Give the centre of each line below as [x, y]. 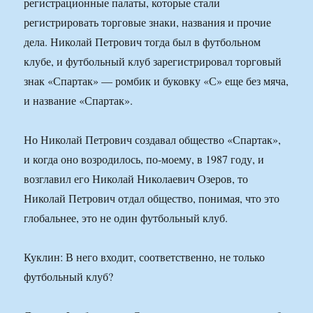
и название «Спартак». [79, 101]
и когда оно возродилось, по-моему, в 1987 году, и [144, 159]
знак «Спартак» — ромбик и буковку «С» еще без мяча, [156, 81]
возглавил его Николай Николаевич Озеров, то [136, 179]
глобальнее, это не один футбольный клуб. [126, 218]
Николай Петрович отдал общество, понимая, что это [152, 198]
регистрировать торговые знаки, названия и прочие [148, 22]
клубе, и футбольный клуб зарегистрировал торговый [153, 61]
